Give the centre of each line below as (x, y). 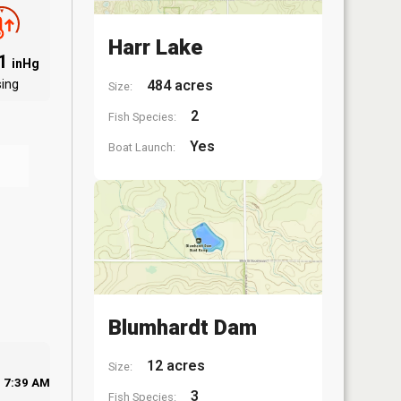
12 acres (174, 365)
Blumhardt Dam (183, 327)
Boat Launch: (142, 147)
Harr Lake (155, 47)
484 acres (178, 85)
